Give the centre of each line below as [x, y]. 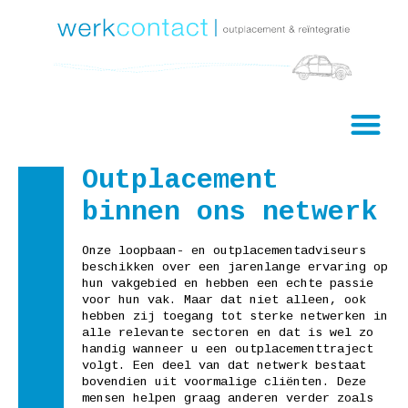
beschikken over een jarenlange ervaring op [235, 267]
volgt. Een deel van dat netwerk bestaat [224, 365]
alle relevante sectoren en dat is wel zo [228, 332]
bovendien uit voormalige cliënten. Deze [224, 382]
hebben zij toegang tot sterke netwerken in [235, 316]
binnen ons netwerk [229, 212]
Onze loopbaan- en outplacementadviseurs [224, 250]
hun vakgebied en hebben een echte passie [228, 283]
